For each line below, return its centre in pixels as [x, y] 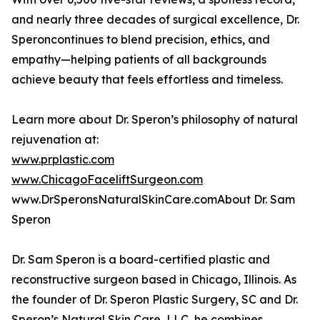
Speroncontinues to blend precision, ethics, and [141, 40]
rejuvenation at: [55, 140]
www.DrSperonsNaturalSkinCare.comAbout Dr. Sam [153, 200]
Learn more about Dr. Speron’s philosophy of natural [155, 120]
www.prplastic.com [63, 160]
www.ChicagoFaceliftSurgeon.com [107, 180]
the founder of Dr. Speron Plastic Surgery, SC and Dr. [155, 300]
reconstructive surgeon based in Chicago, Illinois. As [154, 280]
